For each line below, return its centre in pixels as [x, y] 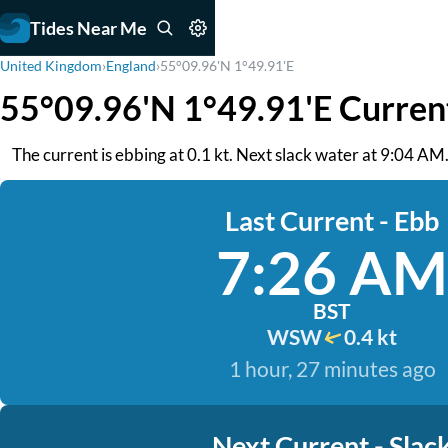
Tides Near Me [88, 27]
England [131, 65]
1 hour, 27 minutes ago [332, 368]
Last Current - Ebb [332, 220]
